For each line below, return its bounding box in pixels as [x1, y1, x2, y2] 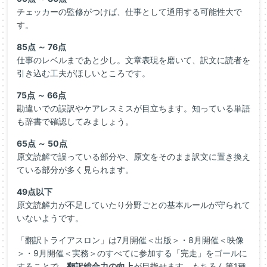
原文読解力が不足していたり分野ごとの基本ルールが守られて [17, 200, 250, 210]
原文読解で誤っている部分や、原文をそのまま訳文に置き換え [17, 151, 250, 162]
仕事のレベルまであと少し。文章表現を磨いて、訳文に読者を [17, 55, 250, 65]
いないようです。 [17, 213, 83, 223]
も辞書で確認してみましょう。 [17, 116, 133, 126]
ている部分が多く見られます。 [17, 164, 133, 175]
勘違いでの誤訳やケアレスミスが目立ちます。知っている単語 [17, 103, 250, 113]
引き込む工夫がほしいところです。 [17, 68, 150, 78]
